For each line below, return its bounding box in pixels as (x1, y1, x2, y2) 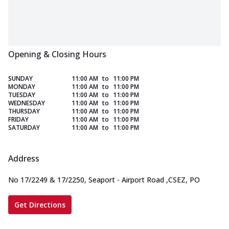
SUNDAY (8, 74, 33, 83)
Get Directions (14, 200, 65, 210)
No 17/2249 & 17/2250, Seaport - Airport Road (8, 175, 164, 185)
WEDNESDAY (8, 99, 45, 108)
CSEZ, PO (168, 175, 200, 185)
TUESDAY (8, 90, 35, 100)
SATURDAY (8, 123, 40, 132)
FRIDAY (8, 115, 29, 124)
